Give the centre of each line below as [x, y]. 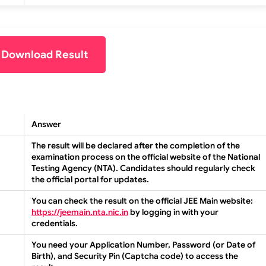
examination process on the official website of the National [146, 157]
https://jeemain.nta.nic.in [80, 212]
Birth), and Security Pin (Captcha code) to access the [135, 256]
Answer [46, 124]
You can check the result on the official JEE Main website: [142, 201]
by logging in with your [173, 212]
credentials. [55, 224]
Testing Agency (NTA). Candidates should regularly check [143, 168]
